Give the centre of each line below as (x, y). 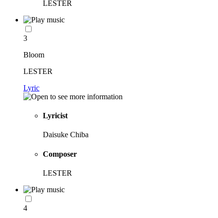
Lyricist (55, 115)
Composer (60, 154)
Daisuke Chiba (66, 135)
